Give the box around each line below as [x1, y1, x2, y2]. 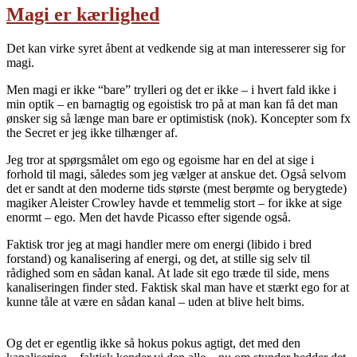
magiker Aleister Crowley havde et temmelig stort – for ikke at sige [6, 196, 342, 210]
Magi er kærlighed [6, 4, 159, 25]
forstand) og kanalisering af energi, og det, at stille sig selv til [6, 252, 310, 266]
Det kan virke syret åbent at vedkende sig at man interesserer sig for [6, 41, 345, 56]
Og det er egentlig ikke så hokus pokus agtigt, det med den [6, 336, 300, 351]
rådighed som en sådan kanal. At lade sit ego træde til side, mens [6, 266, 329, 280]
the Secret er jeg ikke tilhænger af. [6, 126, 178, 140]
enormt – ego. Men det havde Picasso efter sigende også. [6, 210, 291, 225]
